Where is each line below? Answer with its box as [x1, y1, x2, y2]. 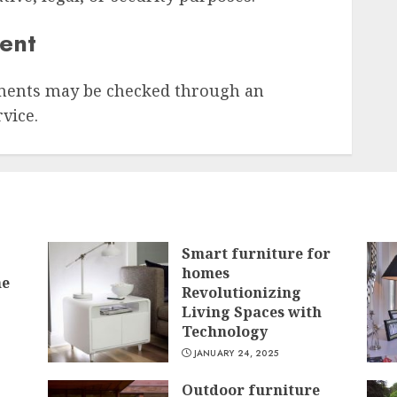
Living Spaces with [181, 302, 322, 323]
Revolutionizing [181, 283, 301, 303]
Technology [181, 322, 268, 342]
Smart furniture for [181, 244, 331, 264]
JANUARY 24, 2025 [193, 346, 279, 361]
